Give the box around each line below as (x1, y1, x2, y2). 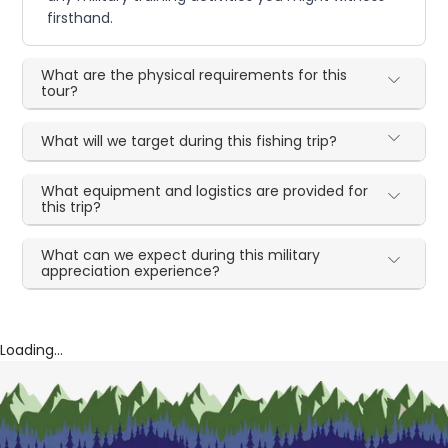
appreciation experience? (41, 261, 221, 282)
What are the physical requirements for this (41, 65, 348, 86)
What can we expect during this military (41, 245, 321, 266)
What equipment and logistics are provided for (41, 181, 369, 202)
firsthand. (47, 8, 114, 29)
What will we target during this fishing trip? (41, 131, 338, 152)
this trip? (41, 197, 102, 218)
